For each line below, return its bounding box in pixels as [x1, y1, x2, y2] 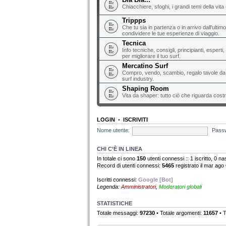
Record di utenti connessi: [97, 162, 162, 168]
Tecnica [122, 39, 146, 47]
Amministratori [121, 183, 156, 190]
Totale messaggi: [97, 209, 140, 216]
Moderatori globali [159, 183, 202, 190]
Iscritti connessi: [97, 176, 138, 183]
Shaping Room [122, 84, 169, 92]
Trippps [122, 16, 146, 24]
